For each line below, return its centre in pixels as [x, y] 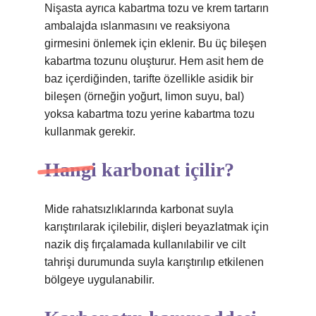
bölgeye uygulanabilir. [99, 280]
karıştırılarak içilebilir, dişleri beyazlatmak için [157, 227]
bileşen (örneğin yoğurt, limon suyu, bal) [144, 96]
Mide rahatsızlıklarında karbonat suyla [139, 209]
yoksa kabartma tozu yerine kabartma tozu [150, 114]
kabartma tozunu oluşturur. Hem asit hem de [154, 61]
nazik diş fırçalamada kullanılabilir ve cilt [145, 244]
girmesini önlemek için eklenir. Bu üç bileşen [156, 43]
